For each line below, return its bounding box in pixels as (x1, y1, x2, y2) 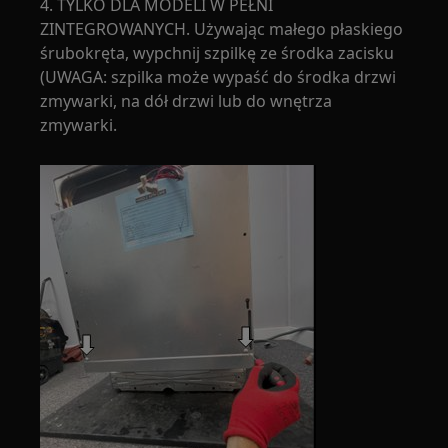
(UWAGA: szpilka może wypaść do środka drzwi (40, 66, 397, 88)
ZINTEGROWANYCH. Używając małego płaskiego (40, 18, 404, 40)
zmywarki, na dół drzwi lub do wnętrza (40, 90, 333, 112)
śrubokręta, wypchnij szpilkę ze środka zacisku (40, 42, 395, 64)
